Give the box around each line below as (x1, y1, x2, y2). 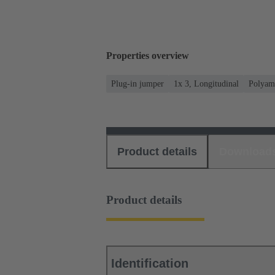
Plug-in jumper (111, 79, 164, 88)
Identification (111, 257, 188, 271)
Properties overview (106, 50, 189, 61)
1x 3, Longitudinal (174, 79, 239, 88)
